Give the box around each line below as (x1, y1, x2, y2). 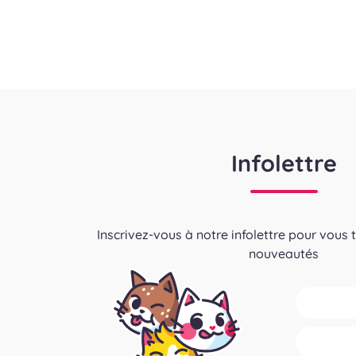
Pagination (80, 17, 199, 47)
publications (80, 75, 215, 104)
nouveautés (249, 246, 319, 262)
